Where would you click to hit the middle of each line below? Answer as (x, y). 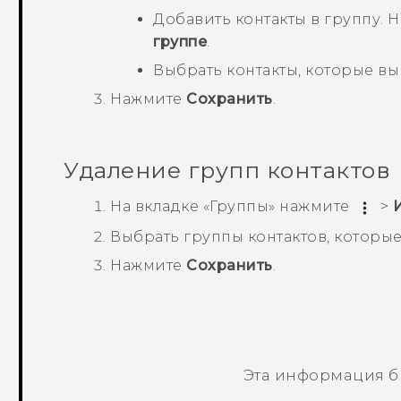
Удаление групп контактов (227, 171)
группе (180, 42)
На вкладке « (160, 207)
